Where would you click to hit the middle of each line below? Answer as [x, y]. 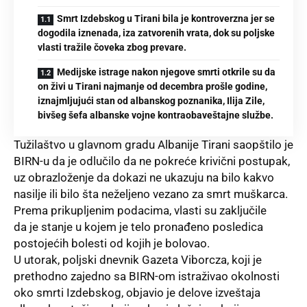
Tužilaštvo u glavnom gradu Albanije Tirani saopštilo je [153, 144]
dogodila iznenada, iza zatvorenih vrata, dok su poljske [156, 33]
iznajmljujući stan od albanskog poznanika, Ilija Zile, [151, 100]
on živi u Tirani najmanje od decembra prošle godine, [152, 86]
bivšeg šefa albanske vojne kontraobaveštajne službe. [156, 115]
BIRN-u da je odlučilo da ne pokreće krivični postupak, [152, 161]
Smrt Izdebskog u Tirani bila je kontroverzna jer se [166, 18]
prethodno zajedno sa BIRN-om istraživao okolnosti [147, 276]
